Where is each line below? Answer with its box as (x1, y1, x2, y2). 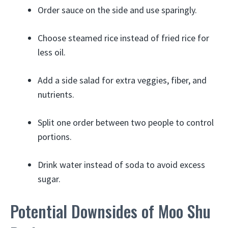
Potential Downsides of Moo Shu (10, 199, 211, 223)
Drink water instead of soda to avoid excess (38, 159, 205, 170)
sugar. (38, 173, 61, 185)
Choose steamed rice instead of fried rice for (38, 32, 209, 44)
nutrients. (38, 89, 74, 100)
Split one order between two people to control (38, 117, 214, 128)
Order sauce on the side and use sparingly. (38, 4, 197, 16)
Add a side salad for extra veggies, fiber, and (38, 74, 207, 86)
